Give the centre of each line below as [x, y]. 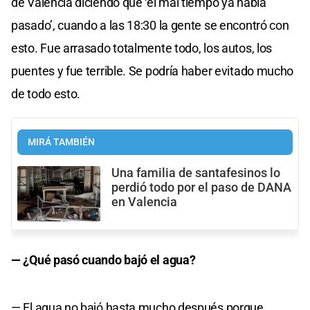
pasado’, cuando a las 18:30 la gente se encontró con [150, 25]
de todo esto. [46, 93]
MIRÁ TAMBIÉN [61, 142]
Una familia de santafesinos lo [196, 173]
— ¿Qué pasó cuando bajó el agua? [103, 260]
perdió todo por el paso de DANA [201, 187]
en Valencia [144, 202]
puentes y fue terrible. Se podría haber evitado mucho [153, 71]
